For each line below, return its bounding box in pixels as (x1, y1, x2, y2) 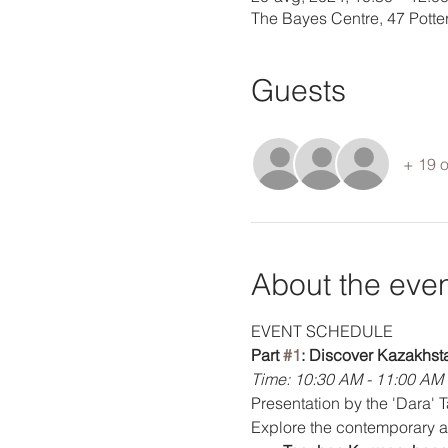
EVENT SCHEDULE (250, 321, 393, 341)
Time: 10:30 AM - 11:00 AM (250, 369, 443, 389)
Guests (250, 72, 346, 109)
